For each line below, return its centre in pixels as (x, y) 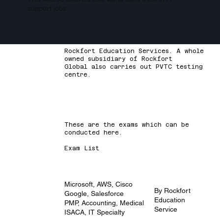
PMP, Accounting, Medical (104, 203)
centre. (78, 75)
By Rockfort (172, 190)
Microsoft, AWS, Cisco (99, 184)
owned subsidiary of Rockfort (119, 59)
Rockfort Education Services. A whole (134, 51)
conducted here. (94, 133)
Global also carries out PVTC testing (134, 67)
